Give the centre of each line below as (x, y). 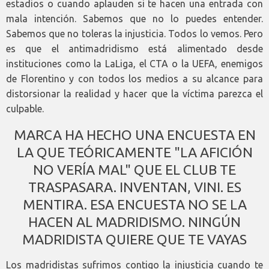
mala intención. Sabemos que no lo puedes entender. (134, 18)
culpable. (25, 108)
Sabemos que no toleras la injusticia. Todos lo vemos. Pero (134, 33)
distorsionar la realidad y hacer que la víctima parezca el (134, 93)
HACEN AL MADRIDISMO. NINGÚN (134, 222)
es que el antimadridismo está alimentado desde (134, 48)
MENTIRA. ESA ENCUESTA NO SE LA (134, 204)
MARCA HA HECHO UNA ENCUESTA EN (134, 134)
